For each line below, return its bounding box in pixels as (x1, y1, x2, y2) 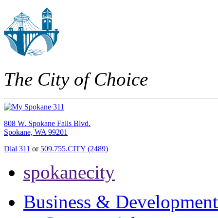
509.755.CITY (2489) (40, 145, 108, 153)
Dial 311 (4, 145, 30, 153)
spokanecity (23, 162, 115, 183)
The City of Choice (4, 69, 148, 90)
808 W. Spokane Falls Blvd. (4, 119, 91, 128)
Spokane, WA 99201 (4, 128, 68, 137)
